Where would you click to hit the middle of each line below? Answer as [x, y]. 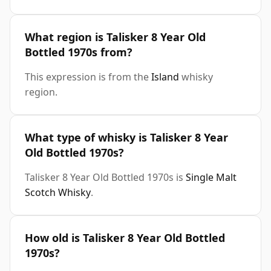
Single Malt [211, 178]
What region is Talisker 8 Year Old [115, 37]
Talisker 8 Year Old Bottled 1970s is [105, 178]
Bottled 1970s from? [79, 52]
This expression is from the [88, 77]
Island [165, 77]
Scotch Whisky [58, 193]
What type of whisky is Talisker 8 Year [126, 138]
